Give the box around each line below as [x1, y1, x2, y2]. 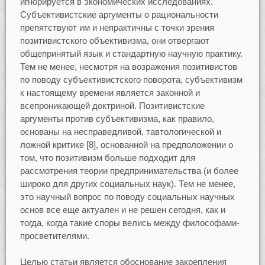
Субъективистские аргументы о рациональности [20, 9, 218, 20]
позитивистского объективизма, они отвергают [20, 35, 209, 46]
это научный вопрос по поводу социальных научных [20, 191, 235, 202]
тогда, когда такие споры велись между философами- [20, 217, 240, 228]
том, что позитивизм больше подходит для [20, 152, 195, 163]
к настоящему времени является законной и [20, 87, 200, 98]
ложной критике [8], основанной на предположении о [20, 139, 233, 150]
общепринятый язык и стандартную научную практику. [20, 48, 243, 59]
